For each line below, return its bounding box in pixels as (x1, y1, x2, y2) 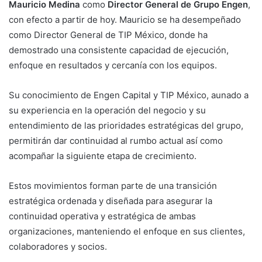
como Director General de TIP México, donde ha (9, 29, 208, 41)
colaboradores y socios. (9, 241, 107, 253)
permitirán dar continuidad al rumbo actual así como (9, 135, 223, 147)
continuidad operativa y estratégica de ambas (9, 211, 196, 222)
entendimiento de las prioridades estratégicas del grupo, (9, 120, 243, 132)
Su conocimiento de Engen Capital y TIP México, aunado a (9, 89, 249, 101)
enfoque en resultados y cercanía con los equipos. (9, 60, 217, 71)
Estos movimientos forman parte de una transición (9, 180, 217, 192)
